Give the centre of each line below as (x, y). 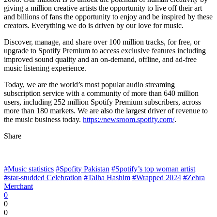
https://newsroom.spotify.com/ (129, 119)
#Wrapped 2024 (157, 177)
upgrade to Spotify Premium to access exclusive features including (105, 50)
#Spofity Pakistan (83, 169)
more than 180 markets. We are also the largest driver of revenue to (106, 110)
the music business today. (43, 119)
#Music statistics (29, 169)
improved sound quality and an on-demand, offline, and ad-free (100, 59)
